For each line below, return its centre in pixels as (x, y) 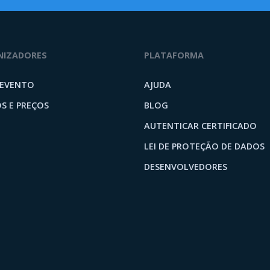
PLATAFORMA (174, 55)
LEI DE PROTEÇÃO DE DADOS (204, 146)
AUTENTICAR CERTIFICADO (200, 125)
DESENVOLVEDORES (186, 166)
